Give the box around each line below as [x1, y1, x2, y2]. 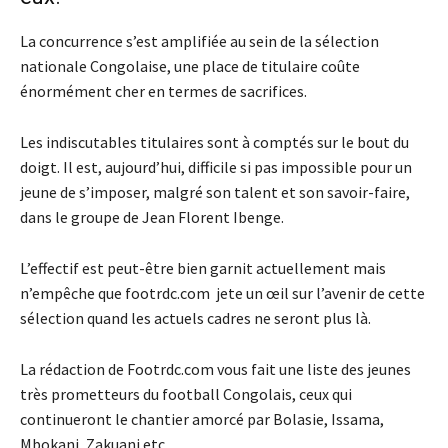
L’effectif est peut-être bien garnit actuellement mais [20, 258, 386, 279]
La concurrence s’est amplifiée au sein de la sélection [20, 31, 379, 52]
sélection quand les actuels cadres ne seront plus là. [20, 308, 371, 329]
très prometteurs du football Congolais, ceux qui [20, 384, 352, 405]
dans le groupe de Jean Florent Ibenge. [20, 207, 284, 228]
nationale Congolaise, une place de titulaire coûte [20, 56, 360, 77]
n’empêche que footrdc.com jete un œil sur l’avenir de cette [20, 283, 425, 304]
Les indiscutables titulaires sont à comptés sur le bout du [20, 132, 409, 153]
